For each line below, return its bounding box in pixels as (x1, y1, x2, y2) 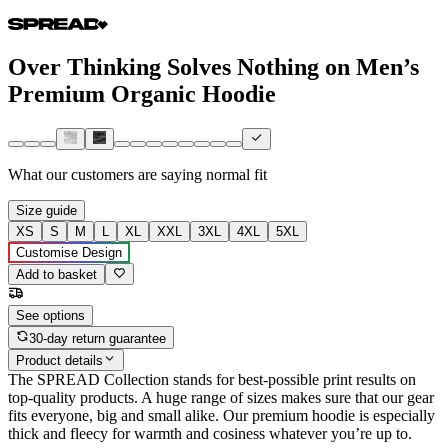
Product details (16, 353, 103, 369)
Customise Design (16, 245, 122, 261)
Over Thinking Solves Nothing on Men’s (8, 53, 419, 80)
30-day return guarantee (29, 330, 167, 346)
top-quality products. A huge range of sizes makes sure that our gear (8, 389, 434, 407)
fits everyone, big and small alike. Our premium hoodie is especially (8, 407, 435, 425)
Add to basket (16, 267, 97, 283)
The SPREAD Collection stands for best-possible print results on (8, 371, 416, 389)
